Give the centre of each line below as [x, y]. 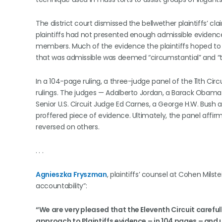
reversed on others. [68, 127]
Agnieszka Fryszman [71, 174]
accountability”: [61, 186]
